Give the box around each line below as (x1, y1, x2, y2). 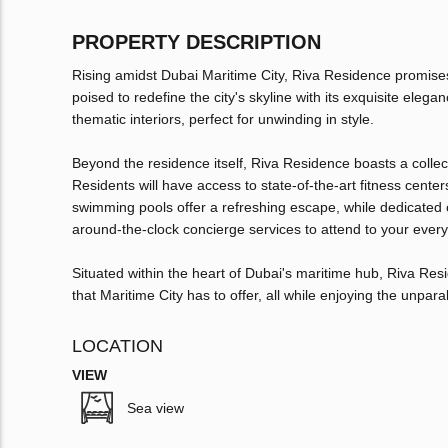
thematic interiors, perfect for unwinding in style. (72, 111, 374, 128)
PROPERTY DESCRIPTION (72, 31, 321, 54)
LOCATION (72, 336, 163, 357)
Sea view (127, 400, 184, 417)
